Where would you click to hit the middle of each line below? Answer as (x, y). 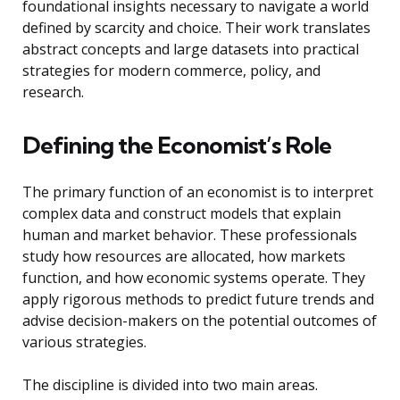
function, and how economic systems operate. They (194, 278)
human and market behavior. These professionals (190, 235)
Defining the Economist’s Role (177, 146)
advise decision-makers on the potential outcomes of (200, 321)
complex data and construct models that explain (182, 214)
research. (53, 92)
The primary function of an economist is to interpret (198, 192)
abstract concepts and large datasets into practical (191, 50)
